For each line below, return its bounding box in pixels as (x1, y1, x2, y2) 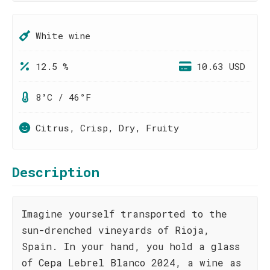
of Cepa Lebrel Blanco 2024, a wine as (22, 256, 241, 269)
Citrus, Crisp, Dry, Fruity (36, 122, 179, 134)
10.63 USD (196, 60, 245, 72)
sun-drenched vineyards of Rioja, (22, 224, 210, 236)
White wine (36, 30, 90, 42)
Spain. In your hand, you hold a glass (22, 240, 240, 253)
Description (12, 163, 99, 181)
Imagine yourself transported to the (22, 207, 227, 220)
